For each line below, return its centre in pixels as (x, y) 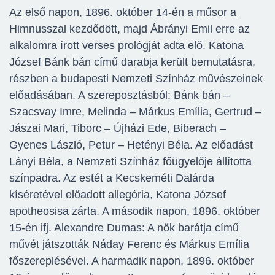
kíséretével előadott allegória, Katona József (118, 195)
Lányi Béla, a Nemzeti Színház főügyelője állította (130, 162)
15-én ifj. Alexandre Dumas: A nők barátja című (124, 228)
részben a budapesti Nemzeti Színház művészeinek (136, 79)
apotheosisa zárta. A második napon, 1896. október (135, 211)
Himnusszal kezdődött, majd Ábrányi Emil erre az (130, 29)
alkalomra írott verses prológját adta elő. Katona (126, 46)
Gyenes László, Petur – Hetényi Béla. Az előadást (131, 145)
